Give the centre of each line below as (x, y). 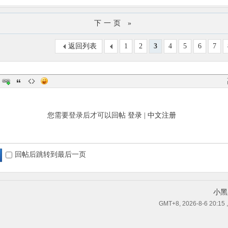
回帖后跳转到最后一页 (50, 155)
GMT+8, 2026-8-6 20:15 (192, 203)
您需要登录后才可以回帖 (88, 115)
